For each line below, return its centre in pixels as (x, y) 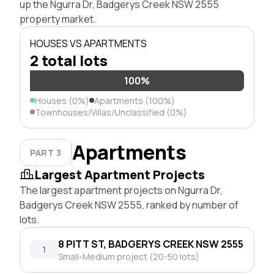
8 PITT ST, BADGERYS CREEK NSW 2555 (151, 244)
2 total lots (69, 60)
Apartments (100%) (135, 100)
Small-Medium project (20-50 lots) (129, 256)
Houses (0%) (62, 100)
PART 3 (46, 152)
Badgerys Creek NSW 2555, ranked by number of (129, 205)
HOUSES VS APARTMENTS (88, 43)
